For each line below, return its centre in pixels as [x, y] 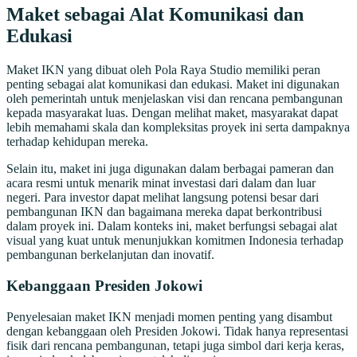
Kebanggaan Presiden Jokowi [104, 285]
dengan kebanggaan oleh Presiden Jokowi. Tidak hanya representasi [177, 331]
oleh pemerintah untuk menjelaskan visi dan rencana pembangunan [175, 99]
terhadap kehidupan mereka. [77, 142]
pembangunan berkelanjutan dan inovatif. [110, 255]
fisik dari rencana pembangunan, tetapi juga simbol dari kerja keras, [175, 345]
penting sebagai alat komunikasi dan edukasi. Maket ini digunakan [173, 84]
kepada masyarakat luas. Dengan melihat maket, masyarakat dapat [172, 113]
